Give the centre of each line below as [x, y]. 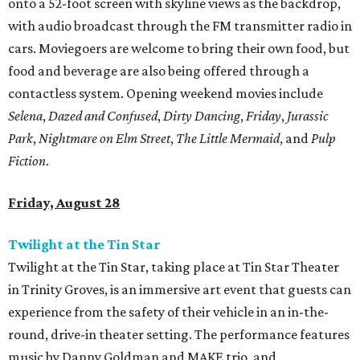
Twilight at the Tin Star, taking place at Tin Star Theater [174, 267]
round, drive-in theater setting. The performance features [179, 335]
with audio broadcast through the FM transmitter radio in [180, 26]
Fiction [27, 161]
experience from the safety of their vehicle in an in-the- [168, 312]
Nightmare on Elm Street [104, 139]
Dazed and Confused [103, 116]
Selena [25, 116]
